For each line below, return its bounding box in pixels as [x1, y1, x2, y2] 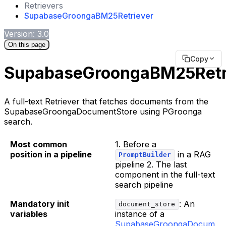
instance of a [115, 208, 164, 219]
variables [10, 208, 47, 219]
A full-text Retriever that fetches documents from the [4, 96, 208, 106]
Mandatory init [10, 198, 70, 209]
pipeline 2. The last [115, 159, 187, 169]
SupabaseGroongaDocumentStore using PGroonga [4, 106, 202, 117]
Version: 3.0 [4, 28, 49, 39]
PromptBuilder [119, 151, 172, 159]
